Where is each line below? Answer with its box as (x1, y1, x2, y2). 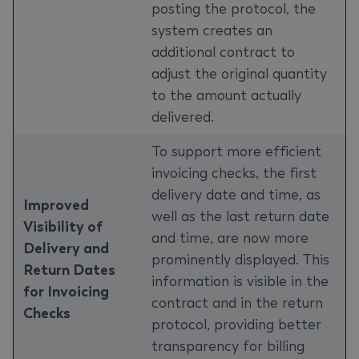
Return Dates (23, 261, 115, 279)
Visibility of (23, 218, 103, 236)
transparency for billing (151, 337, 305, 355)
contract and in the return (151, 294, 323, 312)
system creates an (151, 22, 272, 39)
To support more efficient (151, 143, 321, 160)
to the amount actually (151, 87, 301, 104)
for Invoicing (23, 283, 109, 301)
